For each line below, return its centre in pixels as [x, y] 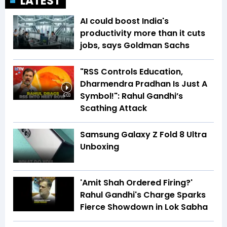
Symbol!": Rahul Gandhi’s [131, 96]
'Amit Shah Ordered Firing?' [136, 183]
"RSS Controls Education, [131, 71]
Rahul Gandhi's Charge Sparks [143, 195]
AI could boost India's [124, 21]
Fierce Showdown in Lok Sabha [144, 207]
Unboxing [100, 146]
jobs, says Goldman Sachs [135, 45]
